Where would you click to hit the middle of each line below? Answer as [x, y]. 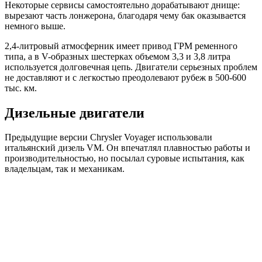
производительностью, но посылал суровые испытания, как [125, 158]
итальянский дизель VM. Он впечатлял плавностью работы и [127, 148]
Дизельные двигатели [75, 113]
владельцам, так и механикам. [65, 169]
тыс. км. [21, 88]
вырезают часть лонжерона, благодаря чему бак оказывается [125, 15]
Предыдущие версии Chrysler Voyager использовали [108, 137]
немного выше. [35, 26]
